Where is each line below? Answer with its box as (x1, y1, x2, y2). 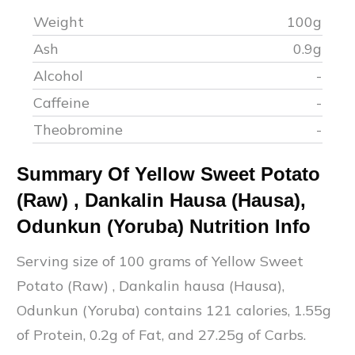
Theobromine (33, 120, 123, 139)
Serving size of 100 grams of (17, 251, 212, 270)
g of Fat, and (109, 325, 198, 344)
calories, (232, 300, 294, 319)
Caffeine (33, 93, 90, 112)
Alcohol (33, 66, 83, 85)
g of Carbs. (235, 325, 306, 344)
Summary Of (17, 162, 135, 185)
